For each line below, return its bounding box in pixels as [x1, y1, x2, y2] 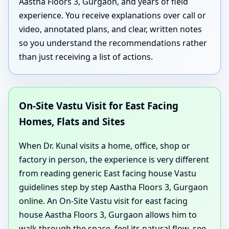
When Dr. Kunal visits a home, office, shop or [19, 140, 190, 152]
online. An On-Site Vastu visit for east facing [19, 195, 188, 207]
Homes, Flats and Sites [19, 115, 125, 128]
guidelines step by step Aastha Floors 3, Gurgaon [19, 181, 208, 193]
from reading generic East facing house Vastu [19, 168, 196, 179]
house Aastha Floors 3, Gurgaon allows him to [19, 209, 197, 221]
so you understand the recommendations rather [19, 37, 207, 49]
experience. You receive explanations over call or [19, 10, 206, 21]
